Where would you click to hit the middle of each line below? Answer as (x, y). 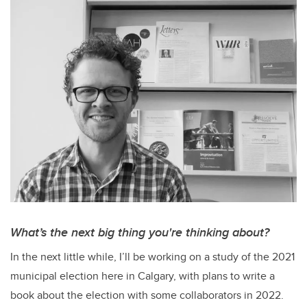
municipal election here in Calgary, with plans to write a (143, 275)
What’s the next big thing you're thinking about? (140, 232)
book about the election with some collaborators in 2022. (147, 295)
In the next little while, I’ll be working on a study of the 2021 (152, 256)
